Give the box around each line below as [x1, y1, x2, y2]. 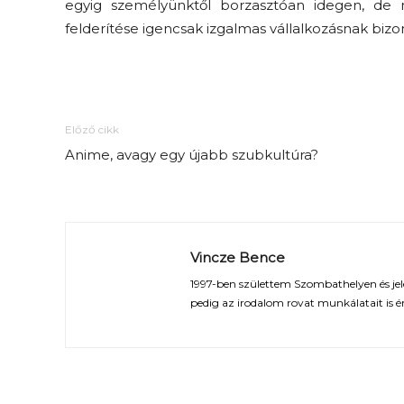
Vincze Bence [190, 249, 285, 267]
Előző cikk [65, 123, 119, 137]
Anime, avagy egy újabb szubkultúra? [65, 146, 318, 164]
